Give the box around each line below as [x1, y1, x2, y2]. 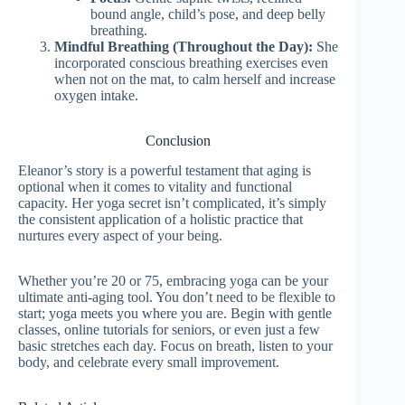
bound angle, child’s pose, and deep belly [90, 6, 325, 23]
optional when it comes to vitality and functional [18, 179, 292, 195]
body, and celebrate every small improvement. [18, 354, 279, 371]
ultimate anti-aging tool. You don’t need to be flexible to [18, 289, 335, 306]
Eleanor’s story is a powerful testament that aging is [18, 163, 311, 179]
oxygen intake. [54, 88, 138, 104]
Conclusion [146, 133, 212, 149]
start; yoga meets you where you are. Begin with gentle [18, 306, 332, 322]
